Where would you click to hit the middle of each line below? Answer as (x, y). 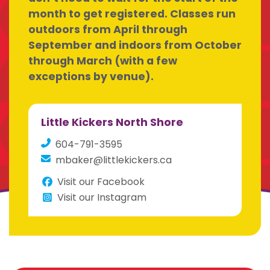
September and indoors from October (135, 45)
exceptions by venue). (91, 77)
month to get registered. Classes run (132, 14)
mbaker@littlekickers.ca (114, 160)
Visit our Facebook (101, 181)
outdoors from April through (108, 30)
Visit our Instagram (102, 197)
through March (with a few (103, 61)
